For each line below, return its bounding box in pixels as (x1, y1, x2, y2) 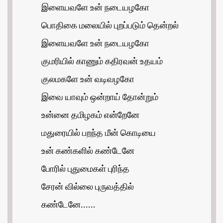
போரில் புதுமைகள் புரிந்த (41, 165, 129, 174)
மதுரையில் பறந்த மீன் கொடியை (41, 129, 156, 138)
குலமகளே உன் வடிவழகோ (41, 75, 134, 85)
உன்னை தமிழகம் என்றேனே (41, 111, 139, 120)
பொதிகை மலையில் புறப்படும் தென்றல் (41, 21, 179, 31)
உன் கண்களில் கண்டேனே (41, 147, 134, 156)
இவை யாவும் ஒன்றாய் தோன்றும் (41, 93, 158, 103)
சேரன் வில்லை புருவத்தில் (41, 183, 134, 192)
